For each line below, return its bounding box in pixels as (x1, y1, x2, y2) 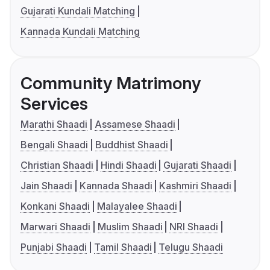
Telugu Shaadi (159, 241, 224, 254)
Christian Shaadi (20, 159, 93, 172)
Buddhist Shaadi (95, 139, 168, 151)
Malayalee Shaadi (96, 200, 177, 213)
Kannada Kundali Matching (20, 25, 140, 38)
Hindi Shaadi (100, 159, 157, 172)
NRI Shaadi (169, 221, 219, 233)
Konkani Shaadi (20, 200, 90, 213)
